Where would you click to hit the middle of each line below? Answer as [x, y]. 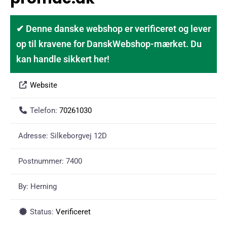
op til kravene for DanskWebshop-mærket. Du [109, 44]
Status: [43, 212]
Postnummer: [42, 161]
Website [43, 85]
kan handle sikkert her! [63, 59]
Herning [44, 187]
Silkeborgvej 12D [79, 136]
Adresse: [34, 136]
